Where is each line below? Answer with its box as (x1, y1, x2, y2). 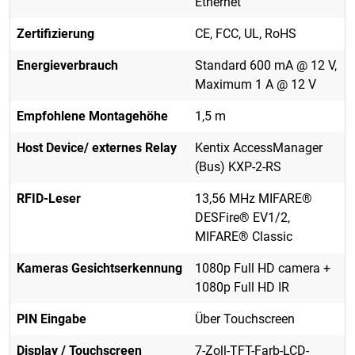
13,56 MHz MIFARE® (195, 190, 312, 206)
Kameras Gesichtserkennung (17, 260, 182, 276)
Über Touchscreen (195, 311, 295, 326)
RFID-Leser (17, 190, 81, 206)
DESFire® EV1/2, (195, 209, 290, 225)
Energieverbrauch (17, 57, 118, 73)
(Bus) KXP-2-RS (195, 158, 281, 174)
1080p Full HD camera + (195, 260, 330, 276)
